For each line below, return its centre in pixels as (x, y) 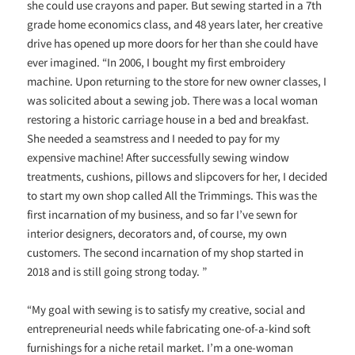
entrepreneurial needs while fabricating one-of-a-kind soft (169, 329)
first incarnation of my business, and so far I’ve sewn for (162, 215)
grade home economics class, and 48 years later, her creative (175, 25)
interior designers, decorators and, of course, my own (157, 234)
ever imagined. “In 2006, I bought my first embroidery (157, 63)
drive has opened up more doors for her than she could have (173, 44)
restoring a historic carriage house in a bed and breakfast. (168, 120)
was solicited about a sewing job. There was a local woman (173, 101)
